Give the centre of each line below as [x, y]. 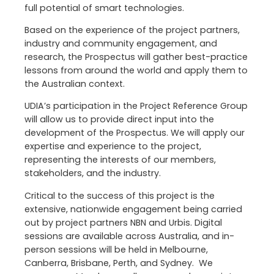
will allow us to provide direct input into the [119, 120]
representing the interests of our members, [120, 160]
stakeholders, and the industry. [93, 173]
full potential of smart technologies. [104, 8]
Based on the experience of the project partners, [132, 30]
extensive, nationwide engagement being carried [133, 209]
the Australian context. [75, 84]
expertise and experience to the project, [113, 146]
